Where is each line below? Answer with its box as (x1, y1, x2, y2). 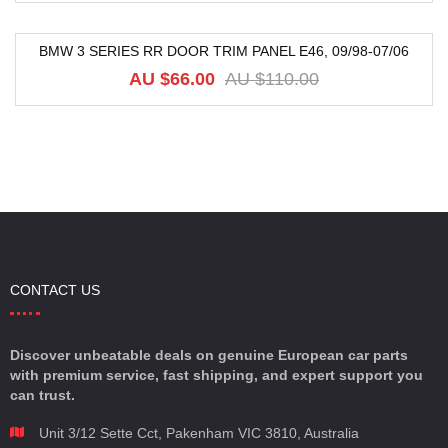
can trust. (10, 387, 75, 403)
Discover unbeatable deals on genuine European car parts (10, 347, 408, 363)
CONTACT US (10, 282, 100, 298)
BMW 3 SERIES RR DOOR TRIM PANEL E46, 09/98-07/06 (39, 43, 409, 59)
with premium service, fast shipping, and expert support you (10, 367, 423, 383)
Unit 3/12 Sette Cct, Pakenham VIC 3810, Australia (38, 425, 359, 441)
